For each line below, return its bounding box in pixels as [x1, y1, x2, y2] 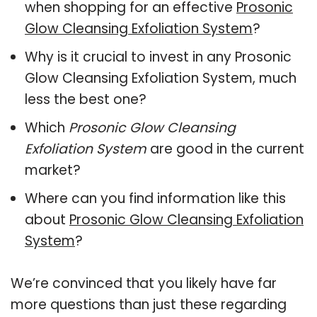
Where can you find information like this [25, 188, 286, 208]
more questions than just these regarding [11, 294, 287, 314]
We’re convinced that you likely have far [11, 273, 277, 293]
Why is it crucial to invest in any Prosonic [25, 47, 292, 67]
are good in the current [146, 139, 304, 158]
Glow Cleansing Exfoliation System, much [25, 68, 296, 88]
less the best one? [25, 89, 146, 109]
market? [25, 160, 81, 180]
